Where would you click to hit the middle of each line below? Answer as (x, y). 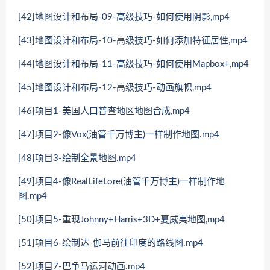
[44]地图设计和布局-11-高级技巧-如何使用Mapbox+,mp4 (133, 64)
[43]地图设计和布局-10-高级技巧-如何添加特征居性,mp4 (133, 40)
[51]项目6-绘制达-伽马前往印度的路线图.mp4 (111, 243)
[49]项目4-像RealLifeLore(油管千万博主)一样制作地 (121, 181)
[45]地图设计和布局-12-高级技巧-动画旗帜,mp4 (115, 87)
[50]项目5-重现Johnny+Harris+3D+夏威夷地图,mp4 (121, 219)
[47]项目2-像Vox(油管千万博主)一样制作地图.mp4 (119, 134)
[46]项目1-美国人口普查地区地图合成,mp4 (104, 111)
